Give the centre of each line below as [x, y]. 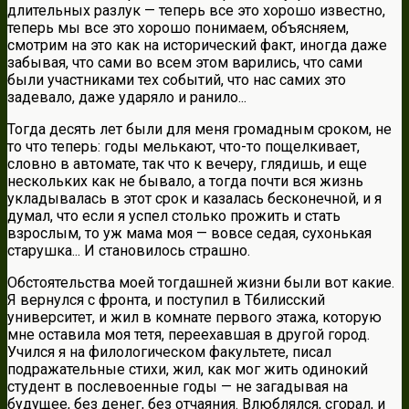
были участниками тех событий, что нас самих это [177, 80]
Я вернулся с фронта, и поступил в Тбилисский [166, 300]
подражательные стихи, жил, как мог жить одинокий [188, 370]
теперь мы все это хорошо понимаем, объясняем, [178, 28]
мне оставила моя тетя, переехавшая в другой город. [189, 335]
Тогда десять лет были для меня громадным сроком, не [199, 130]
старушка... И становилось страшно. [129, 251]
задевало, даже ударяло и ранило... [127, 98]
